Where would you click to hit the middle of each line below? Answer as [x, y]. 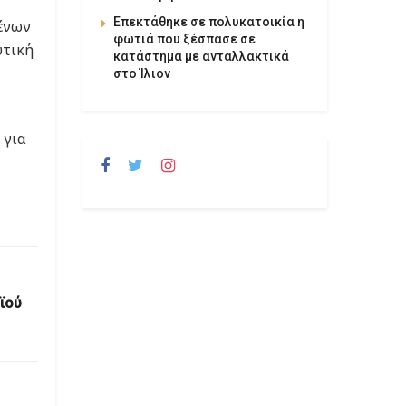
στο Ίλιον [142, 73]
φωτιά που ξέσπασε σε [184, 39]
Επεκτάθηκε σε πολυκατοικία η [209, 21]
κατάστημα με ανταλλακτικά [201, 56]
